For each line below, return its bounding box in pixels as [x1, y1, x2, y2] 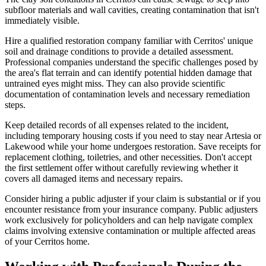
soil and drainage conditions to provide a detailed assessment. [5, 46, 233, 56]
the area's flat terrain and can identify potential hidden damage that [5, 67, 252, 78]
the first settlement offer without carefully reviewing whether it [5, 162, 238, 173]
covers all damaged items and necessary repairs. [5, 173, 183, 183]
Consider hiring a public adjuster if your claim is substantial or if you [5, 193, 261, 204]
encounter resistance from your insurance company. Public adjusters [5, 204, 258, 214]
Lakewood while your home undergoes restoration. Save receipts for [5, 141, 261, 151]
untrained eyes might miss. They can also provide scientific [5, 78, 225, 88]
